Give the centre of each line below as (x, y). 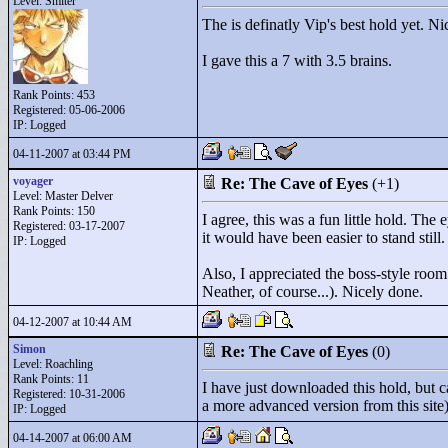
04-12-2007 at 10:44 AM (72, 322)
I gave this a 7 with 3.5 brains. (297, 60)
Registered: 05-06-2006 (69, 110)
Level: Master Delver (63, 196)
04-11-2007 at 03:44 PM (72, 154)
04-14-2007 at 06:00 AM (72, 438)
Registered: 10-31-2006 (69, 394)
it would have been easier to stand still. (323, 237)
